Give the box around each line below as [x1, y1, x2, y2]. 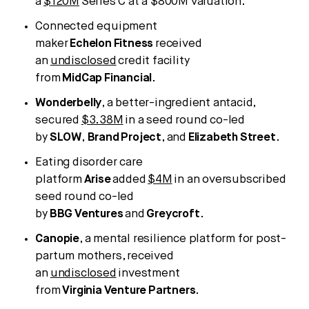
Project [121, 131, 162, 143]
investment [116, 267, 180, 279]
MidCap [62, 72, 103, 84]
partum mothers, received [35, 250, 174, 262]
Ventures [74, 208, 123, 220]
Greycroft [146, 208, 200, 220]
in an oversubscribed [172, 173, 286, 186]
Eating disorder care [35, 156, 143, 168]
